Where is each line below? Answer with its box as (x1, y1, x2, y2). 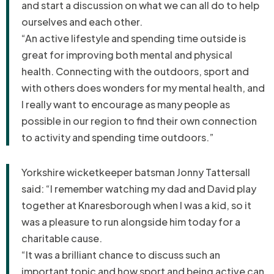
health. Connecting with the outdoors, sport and (21, 65, 249, 78)
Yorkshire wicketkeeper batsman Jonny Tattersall (21, 166, 250, 179)
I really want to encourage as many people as (21, 98, 230, 111)
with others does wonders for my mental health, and (21, 81, 265, 95)
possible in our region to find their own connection (21, 114, 257, 128)
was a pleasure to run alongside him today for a (21, 215, 240, 229)
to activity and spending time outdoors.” (21, 131, 218, 144)
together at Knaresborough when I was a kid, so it (21, 199, 251, 212)
